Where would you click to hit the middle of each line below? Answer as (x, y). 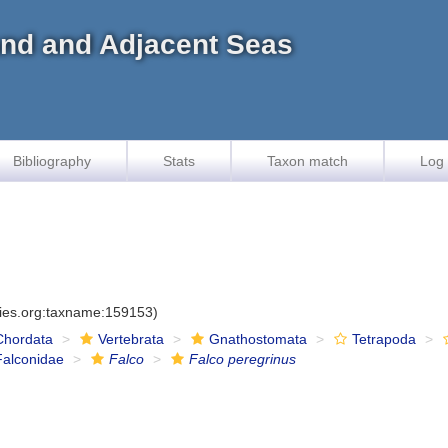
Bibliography (52, 161)
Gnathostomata (258, 339)
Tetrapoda (384, 339)
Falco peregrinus (243, 359)
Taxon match (307, 161)
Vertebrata (131, 339)
